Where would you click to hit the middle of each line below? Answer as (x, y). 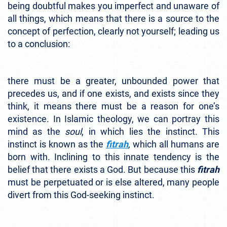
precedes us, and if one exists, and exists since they (113, 94)
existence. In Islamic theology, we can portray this (113, 119)
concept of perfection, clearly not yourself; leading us (113, 31)
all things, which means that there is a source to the (113, 19)
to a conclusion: (40, 44)
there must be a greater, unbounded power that (113, 81)
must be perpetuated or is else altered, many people (113, 182)
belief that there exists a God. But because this (102, 170)
